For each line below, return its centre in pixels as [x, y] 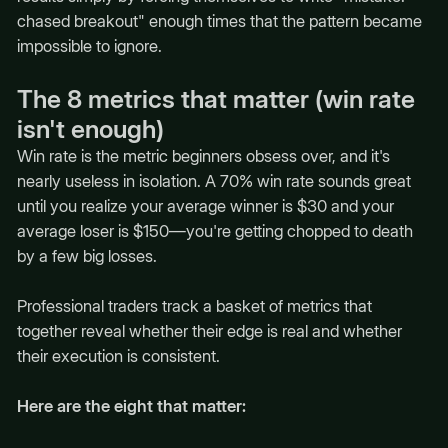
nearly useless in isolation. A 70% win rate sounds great [213, 180]
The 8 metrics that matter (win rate [215, 98]
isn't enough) [90, 128]
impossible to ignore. [89, 45]
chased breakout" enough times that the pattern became [219, 20]
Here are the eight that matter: [131, 406]
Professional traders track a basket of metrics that [194, 305]
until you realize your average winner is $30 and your [205, 205]
